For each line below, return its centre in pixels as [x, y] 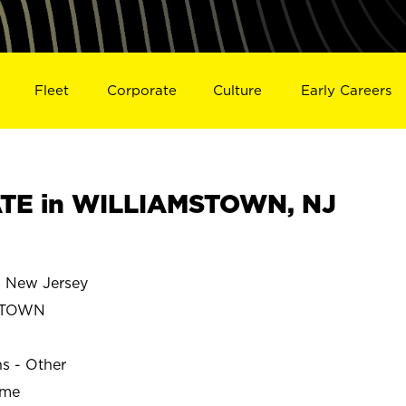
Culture [238, 90]
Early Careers [347, 90]
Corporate [141, 90]
